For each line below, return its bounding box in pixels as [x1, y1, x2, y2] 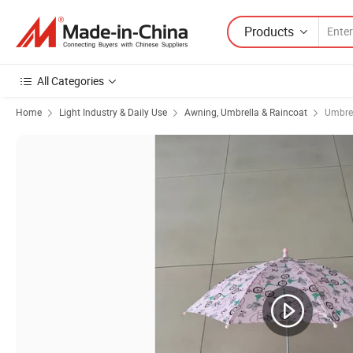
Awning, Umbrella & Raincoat [184, 106, 307, 118]
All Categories [37, 73, 104, 88]
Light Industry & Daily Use [59, 106, 167, 118]
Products [244, 22, 294, 40]
